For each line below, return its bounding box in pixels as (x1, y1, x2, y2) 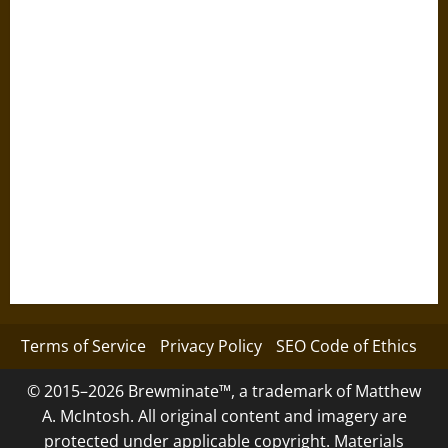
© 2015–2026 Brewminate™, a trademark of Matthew (27, 380, 421, 403)
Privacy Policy (160, 335, 262, 358)
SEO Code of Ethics (276, 335, 417, 358)
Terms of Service (21, 335, 146, 358)
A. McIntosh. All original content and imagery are (41, 405, 407, 428)
